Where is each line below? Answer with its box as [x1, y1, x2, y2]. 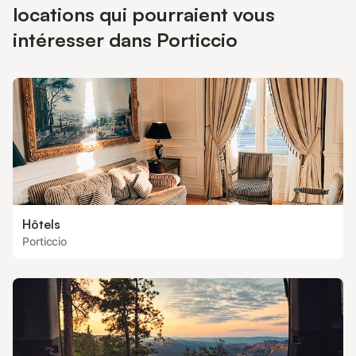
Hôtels [22, 216, 60, 232]
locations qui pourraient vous [13, 2, 275, 26]
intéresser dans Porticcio [13, 28, 238, 52]
